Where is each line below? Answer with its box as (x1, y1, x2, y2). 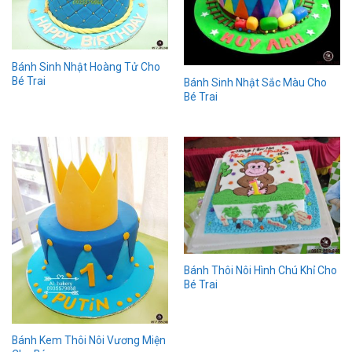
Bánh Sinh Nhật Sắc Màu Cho (183, 75, 327, 89)
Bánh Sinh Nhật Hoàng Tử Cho (11, 60, 160, 73)
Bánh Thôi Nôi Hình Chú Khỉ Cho (183, 264, 337, 277)
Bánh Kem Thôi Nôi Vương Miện (11, 333, 166, 346)
